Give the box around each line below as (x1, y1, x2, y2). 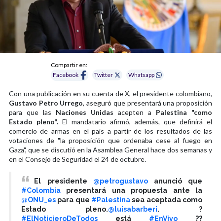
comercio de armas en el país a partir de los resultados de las (9, 126, 212, 135)
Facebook (53, 71, 79, 79)
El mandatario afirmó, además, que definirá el (58, 117, 212, 126)
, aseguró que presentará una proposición (83, 98, 213, 107)
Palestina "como (156, 108, 212, 116)
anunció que (147, 177, 203, 185)
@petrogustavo (93, 177, 148, 185)
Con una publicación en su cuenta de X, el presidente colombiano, (9, 89, 212, 98)
